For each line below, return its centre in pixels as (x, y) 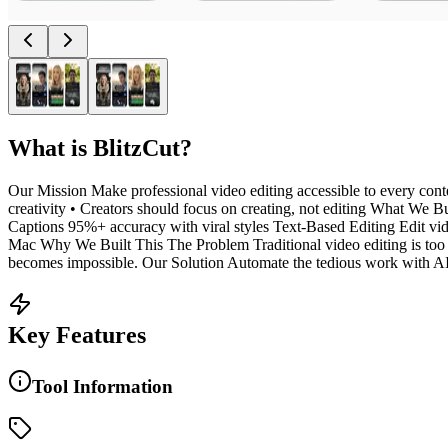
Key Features (77, 334)
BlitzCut (136, 147)
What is (50, 147)
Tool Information (102, 386)
